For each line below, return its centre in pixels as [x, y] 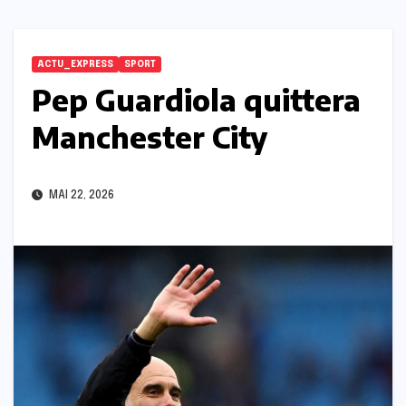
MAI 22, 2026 [80, 196]
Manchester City [150, 137]
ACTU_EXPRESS [75, 65]
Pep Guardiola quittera [196, 100]
